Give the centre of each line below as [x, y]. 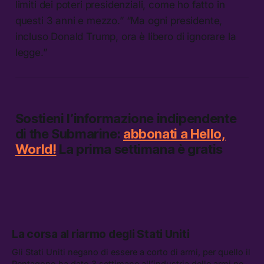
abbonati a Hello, [174, 133]
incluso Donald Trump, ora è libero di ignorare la [126, 36]
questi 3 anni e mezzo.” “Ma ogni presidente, [119, 20]
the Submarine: [75, 133]
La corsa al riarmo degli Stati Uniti [101, 234]
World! [36, 149]
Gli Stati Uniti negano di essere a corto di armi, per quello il [131, 252]
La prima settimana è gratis [139, 149]
